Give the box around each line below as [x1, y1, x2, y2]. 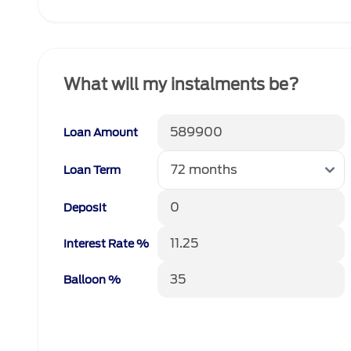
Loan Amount [63, 126, 138, 139]
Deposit [63, 201, 107, 214]
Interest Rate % [63, 237, 149, 250]
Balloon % [63, 273, 121, 286]
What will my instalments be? [63, 75, 299, 94]
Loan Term [63, 164, 121, 176]
